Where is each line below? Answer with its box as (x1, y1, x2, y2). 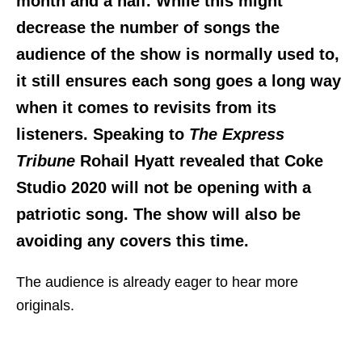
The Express (189, 125, 284, 144)
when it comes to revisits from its (16, 99, 276, 117)
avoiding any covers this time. (16, 232, 249, 250)
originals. (16, 297, 74, 314)
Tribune (16, 152, 75, 170)
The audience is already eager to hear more (16, 274, 298, 291)
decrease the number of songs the (16, 19, 280, 37)
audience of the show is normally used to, (16, 45, 339, 64)
